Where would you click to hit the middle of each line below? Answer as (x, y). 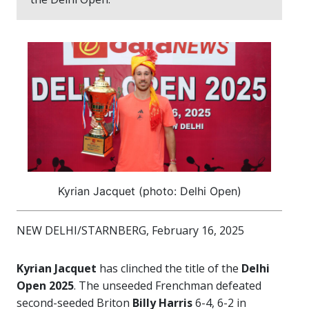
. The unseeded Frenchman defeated (168, 286)
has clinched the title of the (169, 269)
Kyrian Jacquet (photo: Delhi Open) (149, 191)
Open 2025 (45, 286)
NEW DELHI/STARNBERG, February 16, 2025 (130, 231)
